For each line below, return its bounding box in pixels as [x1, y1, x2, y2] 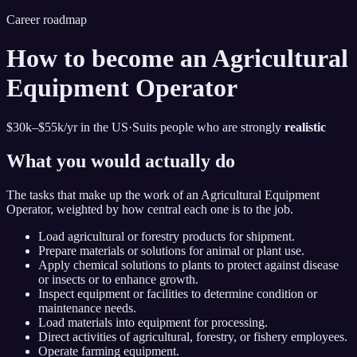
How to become [6, 44, 180, 73]
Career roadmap [6, 13, 87, 26]
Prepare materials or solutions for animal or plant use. [38, 243, 304, 257]
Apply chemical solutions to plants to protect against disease [38, 257, 339, 272]
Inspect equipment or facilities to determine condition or [38, 286, 317, 300]
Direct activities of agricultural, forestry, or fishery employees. [38, 329, 347, 343]
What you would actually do [6, 150, 235, 171]
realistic [284, 120, 326, 134]
